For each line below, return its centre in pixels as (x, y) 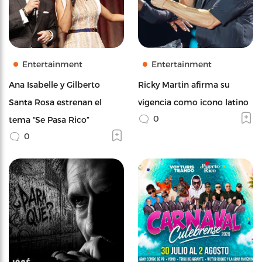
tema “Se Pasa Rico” (49, 119)
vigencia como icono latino (193, 102)
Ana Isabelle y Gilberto (54, 84)
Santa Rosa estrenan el (55, 102)
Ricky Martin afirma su (184, 84)
